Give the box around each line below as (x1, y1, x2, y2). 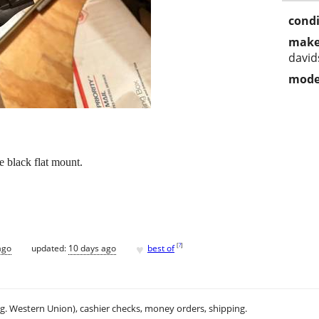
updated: (31, 241, 68, 254)
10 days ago (68, 241, 116, 254)
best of (147, 241, 174, 254)
